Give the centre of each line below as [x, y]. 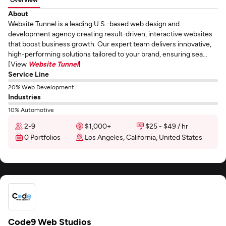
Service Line [29, 74]
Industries [24, 97]
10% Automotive [31, 109]
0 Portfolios [42, 137]
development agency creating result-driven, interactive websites [110, 34]
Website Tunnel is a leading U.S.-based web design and [94, 23]
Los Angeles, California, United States [144, 137]
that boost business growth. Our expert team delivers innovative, [110, 44]
